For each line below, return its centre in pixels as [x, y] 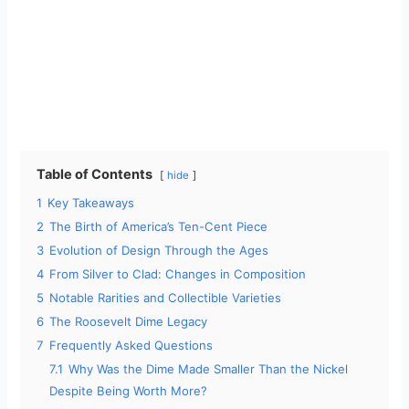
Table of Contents [95, 175]
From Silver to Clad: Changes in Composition [178, 274]
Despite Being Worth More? [129, 391]
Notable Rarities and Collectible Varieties [166, 298]
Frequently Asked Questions [131, 346]
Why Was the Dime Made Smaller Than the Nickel [209, 369]
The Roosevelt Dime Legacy [129, 322]
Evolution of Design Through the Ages [159, 251]
